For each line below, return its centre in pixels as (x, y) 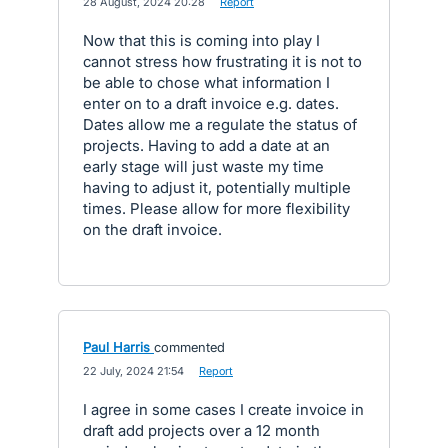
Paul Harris (116, 347)
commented (189, 347)
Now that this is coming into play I (201, 40)
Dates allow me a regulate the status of (220, 124)
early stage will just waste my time (203, 166)
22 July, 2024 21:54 (133, 371)
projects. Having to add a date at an (206, 145)
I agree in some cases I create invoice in (223, 409)
